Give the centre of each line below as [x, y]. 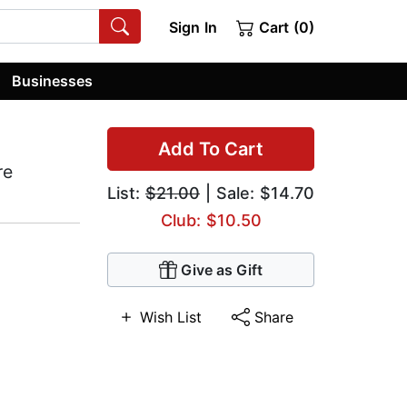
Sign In [193, 27]
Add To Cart [211, 149]
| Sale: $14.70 [257, 194]
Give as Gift [222, 270]
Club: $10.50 [211, 221]
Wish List [170, 318]
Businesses [53, 80]
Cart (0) [284, 27]
